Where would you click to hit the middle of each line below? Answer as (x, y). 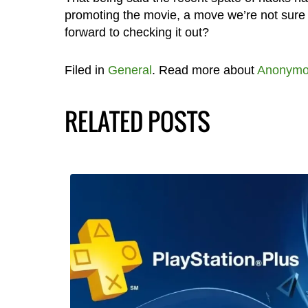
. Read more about (204, 70)
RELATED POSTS (137, 121)
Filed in (86, 70)
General (130, 70)
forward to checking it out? (136, 33)
